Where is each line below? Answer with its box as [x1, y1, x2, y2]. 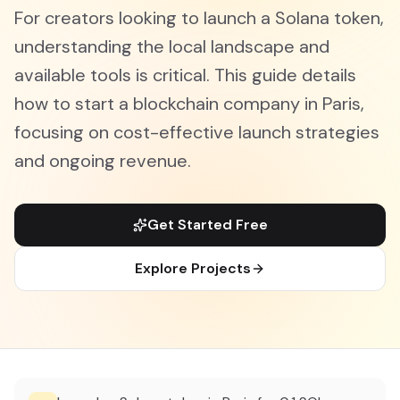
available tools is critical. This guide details [14, 63, 356, 87]
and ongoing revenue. [14, 149, 191, 172]
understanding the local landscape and [14, 35, 329, 58]
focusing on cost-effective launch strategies [14, 121, 379, 144]
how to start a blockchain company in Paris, [14, 92, 364, 115]
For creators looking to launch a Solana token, [14, 6, 384, 29]
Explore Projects [135, 259, 251, 278]
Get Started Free [146, 215, 268, 234]
